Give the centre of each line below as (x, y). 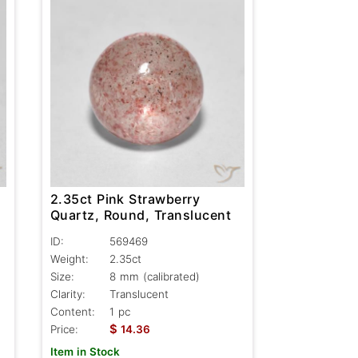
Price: (64, 329)
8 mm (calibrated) (154, 276)
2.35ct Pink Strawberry (125, 199)
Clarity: (68, 294)
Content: (72, 311)
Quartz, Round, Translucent (141, 215)
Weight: (69, 259)
